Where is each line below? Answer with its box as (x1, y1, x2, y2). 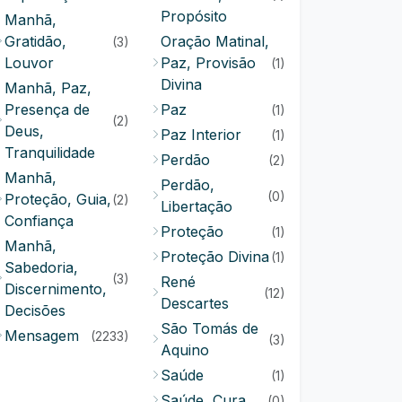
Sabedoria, (4, 258, 78, 276)
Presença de (4, 100, 90, 118)
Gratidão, (4, 32, 66, 50)
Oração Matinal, (161, 32, 269, 50)
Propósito (161, 7, 227, 25)
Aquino (161, 341, 209, 359)
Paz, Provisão (161, 54, 256, 72)
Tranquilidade (4, 144, 95, 162)
